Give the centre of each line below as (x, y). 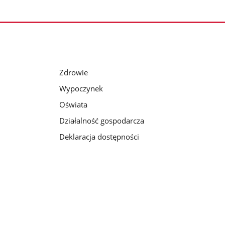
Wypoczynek (81, 88)
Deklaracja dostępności (99, 136)
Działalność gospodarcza (101, 120)
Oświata (73, 104)
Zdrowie (73, 72)
